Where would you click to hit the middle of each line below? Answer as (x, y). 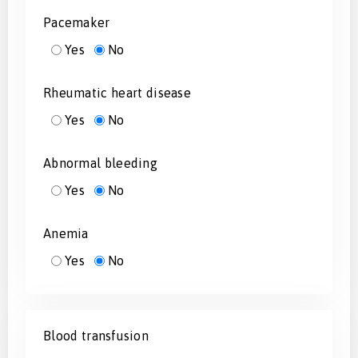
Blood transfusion (96, 335)
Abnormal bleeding (100, 163)
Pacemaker (77, 22)
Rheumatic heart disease (117, 92)
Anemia (66, 233)
